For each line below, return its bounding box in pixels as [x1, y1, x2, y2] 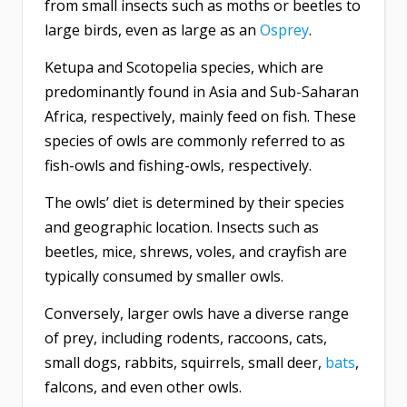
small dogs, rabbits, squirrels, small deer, [45, 352, 325, 373]
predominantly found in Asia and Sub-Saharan [45, 82, 359, 103]
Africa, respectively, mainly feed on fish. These [45, 106, 356, 127]
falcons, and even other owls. [45, 377, 242, 398]
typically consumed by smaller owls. [45, 266, 283, 287]
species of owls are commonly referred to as [45, 131, 345, 152]
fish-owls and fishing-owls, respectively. [45, 155, 312, 176]
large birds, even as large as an [45, 20, 260, 41]
